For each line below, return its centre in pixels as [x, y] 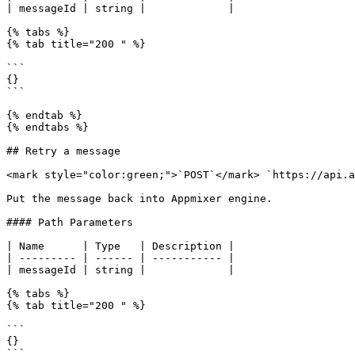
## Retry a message [63, 151]
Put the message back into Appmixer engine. [139, 198]
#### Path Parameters [70, 222]
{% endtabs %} [48, 127]
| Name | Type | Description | [120, 246]
